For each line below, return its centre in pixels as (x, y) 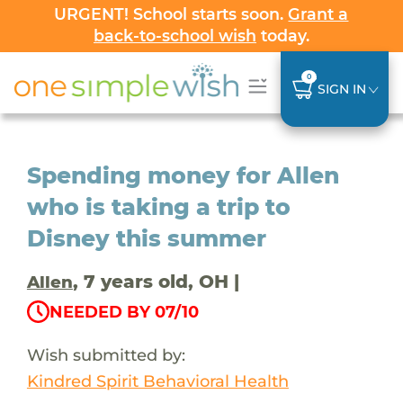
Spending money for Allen (183, 175)
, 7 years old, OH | (156, 281)
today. (282, 36)
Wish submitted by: (106, 354)
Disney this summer (146, 238)
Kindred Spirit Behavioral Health (157, 381)
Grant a (318, 14)
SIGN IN (341, 89)
